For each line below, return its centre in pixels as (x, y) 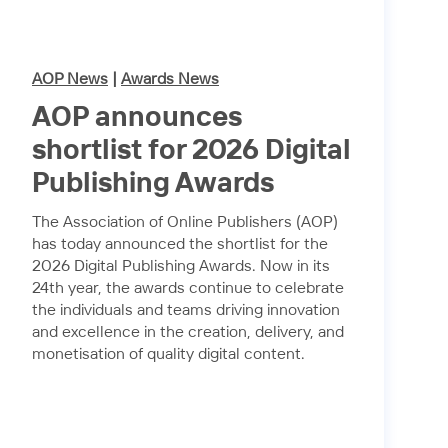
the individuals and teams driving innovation (186, 310)
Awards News (170, 79)
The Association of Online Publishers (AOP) (185, 222)
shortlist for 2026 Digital (191, 150)
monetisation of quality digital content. (168, 354)
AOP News (70, 79)
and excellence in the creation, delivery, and (188, 332)
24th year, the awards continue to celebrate (188, 288)
